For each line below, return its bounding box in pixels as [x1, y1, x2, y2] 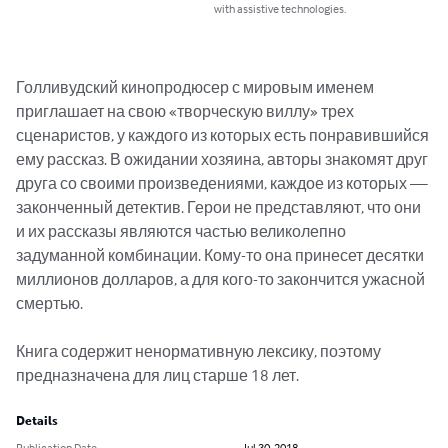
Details [16, 414, 58, 429]
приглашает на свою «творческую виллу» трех [16, 101, 357, 122]
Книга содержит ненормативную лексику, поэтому [16, 341, 384, 362]
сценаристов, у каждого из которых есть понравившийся [16, 125, 432, 146]
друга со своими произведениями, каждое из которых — [16, 173, 431, 194]
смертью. [16, 293, 83, 314]
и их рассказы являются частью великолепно [16, 221, 349, 242]
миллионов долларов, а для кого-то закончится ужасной [16, 269, 428, 290]
